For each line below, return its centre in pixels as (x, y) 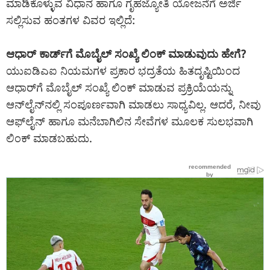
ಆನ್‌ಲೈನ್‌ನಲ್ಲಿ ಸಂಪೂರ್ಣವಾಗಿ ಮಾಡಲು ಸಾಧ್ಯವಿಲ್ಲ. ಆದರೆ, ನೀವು (133, 105)
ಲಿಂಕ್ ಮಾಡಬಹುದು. (49, 138)
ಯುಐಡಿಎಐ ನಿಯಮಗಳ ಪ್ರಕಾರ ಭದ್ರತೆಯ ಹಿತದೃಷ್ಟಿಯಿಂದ (123, 71)
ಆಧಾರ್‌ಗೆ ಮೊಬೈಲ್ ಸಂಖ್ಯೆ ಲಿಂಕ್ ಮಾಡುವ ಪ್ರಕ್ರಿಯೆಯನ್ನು (119, 88)
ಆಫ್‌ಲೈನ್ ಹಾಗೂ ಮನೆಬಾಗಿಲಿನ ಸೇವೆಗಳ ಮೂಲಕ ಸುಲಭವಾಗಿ (130, 121)
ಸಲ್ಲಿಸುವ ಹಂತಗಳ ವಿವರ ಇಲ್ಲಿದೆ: (71, 20)
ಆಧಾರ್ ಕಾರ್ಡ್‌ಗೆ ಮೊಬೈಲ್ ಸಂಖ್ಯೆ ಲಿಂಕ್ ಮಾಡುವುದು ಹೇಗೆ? (126, 54)
